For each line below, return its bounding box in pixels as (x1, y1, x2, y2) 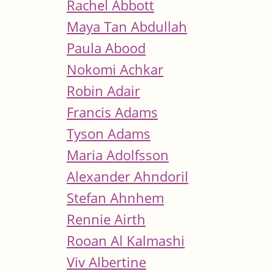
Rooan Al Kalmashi (67, 231, 185, 250)
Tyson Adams (67, 124, 150, 143)
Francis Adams (67, 102, 158, 122)
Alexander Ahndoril (67, 166, 188, 186)
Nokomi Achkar (67, 59, 163, 79)
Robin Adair (67, 81, 140, 100)
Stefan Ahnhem (67, 188, 164, 207)
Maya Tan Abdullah (67, 17, 187, 36)
